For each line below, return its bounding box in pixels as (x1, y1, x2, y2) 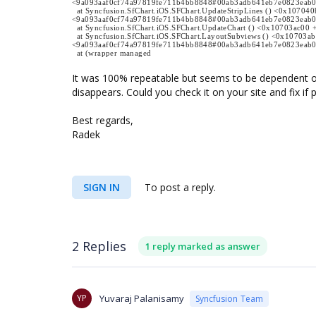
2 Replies (72, 237, 126, 255)
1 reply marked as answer (145, 240, 260, 253)
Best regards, (72, 114, 133, 127)
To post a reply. (142, 181, 216, 194)
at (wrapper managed (72, 49, 152, 57)
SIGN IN (83, 181, 120, 194)
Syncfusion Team (195, 292, 263, 305)
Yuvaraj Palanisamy (99, 292, 184, 305)
